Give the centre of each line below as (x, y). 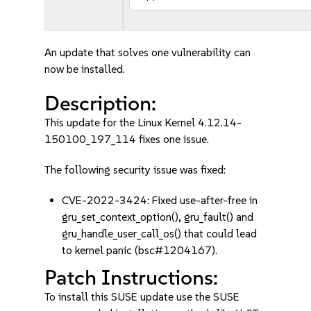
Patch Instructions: (132, 277)
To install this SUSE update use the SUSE (142, 297)
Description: (101, 103)
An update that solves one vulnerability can (148, 52)
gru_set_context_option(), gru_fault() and (158, 217)
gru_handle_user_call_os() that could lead (160, 234)
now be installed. (85, 69)
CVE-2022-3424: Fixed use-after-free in (160, 200)
